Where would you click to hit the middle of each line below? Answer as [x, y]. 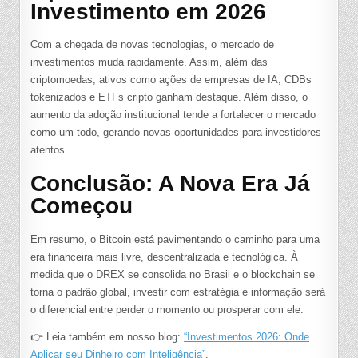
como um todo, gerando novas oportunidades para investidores [176, 133]
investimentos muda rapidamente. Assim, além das [149, 62]
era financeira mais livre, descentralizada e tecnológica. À [165, 257]
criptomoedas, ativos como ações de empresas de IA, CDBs [171, 80]
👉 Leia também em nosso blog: [107, 336]
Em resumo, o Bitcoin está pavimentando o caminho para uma [175, 239]
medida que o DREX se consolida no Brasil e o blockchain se [173, 274]
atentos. [50, 150]
